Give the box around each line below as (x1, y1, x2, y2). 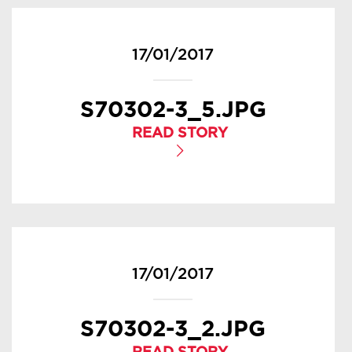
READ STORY (131, 126, 228, 141)
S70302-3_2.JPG (80, 315, 266, 340)
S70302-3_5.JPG (79, 96, 266, 121)
